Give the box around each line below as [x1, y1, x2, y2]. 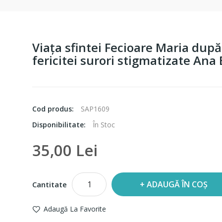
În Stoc [93, 120, 115, 130]
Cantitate [32, 179, 67, 190]
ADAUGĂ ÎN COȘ [146, 179, 208, 190]
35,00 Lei [32, 140, 98, 161]
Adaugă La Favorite [44, 204, 106, 214]
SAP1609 [81, 104, 110, 114]
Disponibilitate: [32, 120, 88, 130]
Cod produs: [32, 104, 76, 114]
